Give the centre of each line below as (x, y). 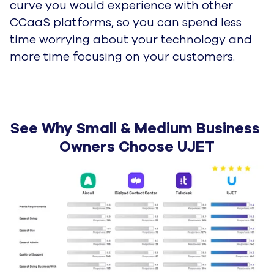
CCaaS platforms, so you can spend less (126, 22)
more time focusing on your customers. (122, 57)
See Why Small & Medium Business (135, 128)
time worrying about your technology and (131, 39)
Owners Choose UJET (137, 146)
